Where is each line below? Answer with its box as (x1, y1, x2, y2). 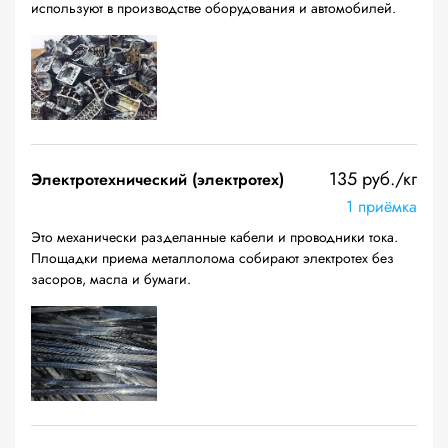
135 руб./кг (329, 166, 417, 192)
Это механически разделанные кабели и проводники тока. (31, 227, 398, 247)
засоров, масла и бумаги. (31, 269, 191, 289)
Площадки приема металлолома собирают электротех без (31, 248, 394, 268)
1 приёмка (346, 195, 417, 218)
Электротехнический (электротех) (31, 168, 284, 191)
